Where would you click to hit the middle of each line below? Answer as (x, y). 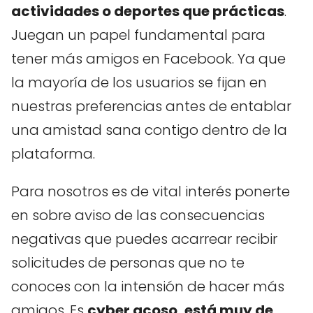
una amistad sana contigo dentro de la (149, 130)
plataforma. (53, 153)
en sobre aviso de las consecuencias (138, 215)
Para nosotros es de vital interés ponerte (151, 191)
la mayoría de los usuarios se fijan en (139, 82)
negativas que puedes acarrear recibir (144, 239)
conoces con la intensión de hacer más (148, 286)
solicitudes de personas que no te (128, 262)
